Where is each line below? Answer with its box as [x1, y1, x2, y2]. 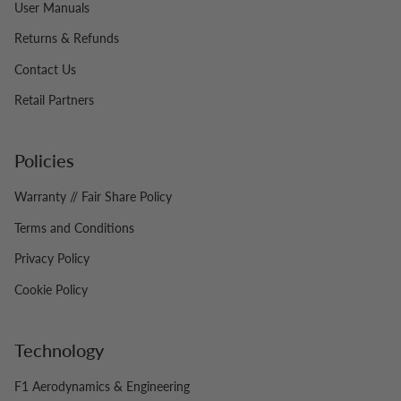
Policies [14, 149, 74, 172]
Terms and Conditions [14, 219, 134, 235]
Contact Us [14, 61, 76, 77]
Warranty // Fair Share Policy [14, 189, 172, 205]
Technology [14, 338, 104, 361]
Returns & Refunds [14, 30, 119, 47]
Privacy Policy [14, 251, 90, 267]
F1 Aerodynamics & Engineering [14, 378, 190, 394]
